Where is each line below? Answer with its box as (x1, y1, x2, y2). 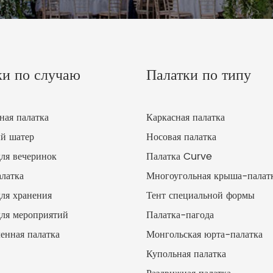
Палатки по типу (146, 63, 251, 88)
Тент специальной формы (146, 188, 255, 204)
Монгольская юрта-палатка (146, 227, 263, 243)
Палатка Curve (146, 149, 212, 165)
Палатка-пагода (146, 207, 214, 223)
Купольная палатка (146, 246, 226, 262)
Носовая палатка (146, 129, 216, 145)
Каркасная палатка (146, 110, 225, 126)
